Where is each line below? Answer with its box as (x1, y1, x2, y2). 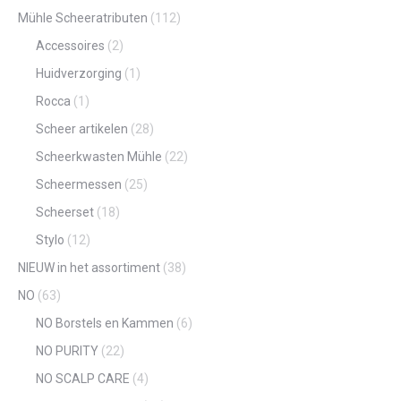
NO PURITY (36, 344, 98, 358)
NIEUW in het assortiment (18, 260, 160, 275)
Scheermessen (36, 177, 122, 192)
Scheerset (36, 205, 94, 219)
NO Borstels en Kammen (36, 316, 174, 330)
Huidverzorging (36, 66, 122, 81)
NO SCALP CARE (36, 371, 130, 386)
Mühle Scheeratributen (18, 11, 148, 25)
